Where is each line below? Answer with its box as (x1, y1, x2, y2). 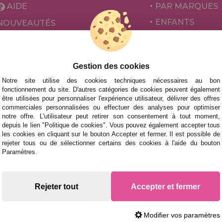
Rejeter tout (35, 182, 78, 191)
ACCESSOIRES (155, 65, 214, 75)
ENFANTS (155, 17, 195, 27)
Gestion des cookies (72, 62, 150, 70)
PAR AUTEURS (155, 49, 216, 59)
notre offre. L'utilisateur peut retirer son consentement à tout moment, (2, 112, 220, 120)
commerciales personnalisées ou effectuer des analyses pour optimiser (2, 104, 220, 111)
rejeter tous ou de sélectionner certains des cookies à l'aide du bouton (2, 139, 220, 147)
